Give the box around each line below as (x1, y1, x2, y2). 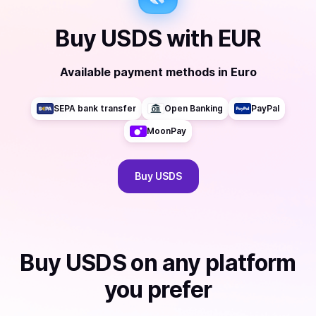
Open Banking (164, 103, 223, 114)
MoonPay (147, 126, 186, 136)
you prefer (104, 276, 212, 303)
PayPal (251, 103, 279, 114)
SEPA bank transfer (54, 103, 136, 114)
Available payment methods (59, 65, 215, 79)
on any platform (126, 249, 296, 276)
